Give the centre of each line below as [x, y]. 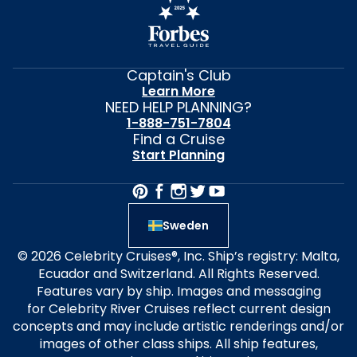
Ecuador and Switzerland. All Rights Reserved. [178, 274]
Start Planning [178, 155]
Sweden [186, 225]
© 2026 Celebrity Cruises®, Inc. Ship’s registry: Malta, [178, 256]
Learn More [178, 91]
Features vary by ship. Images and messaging [178, 291]
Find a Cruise [178, 139]
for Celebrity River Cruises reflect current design [178, 309]
